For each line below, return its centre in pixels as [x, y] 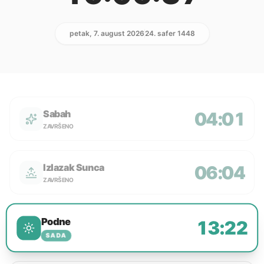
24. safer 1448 [170, 33]
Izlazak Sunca [74, 167]
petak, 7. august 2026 [107, 33]
